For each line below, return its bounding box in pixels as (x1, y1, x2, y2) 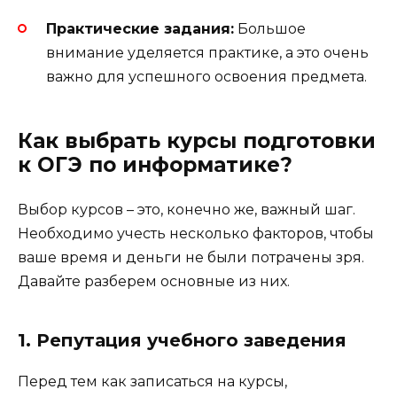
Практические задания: (46, 19, 234, 37)
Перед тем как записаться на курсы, (18, 372, 287, 390)
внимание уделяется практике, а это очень (46, 43, 369, 61)
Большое (234, 19, 306, 37)
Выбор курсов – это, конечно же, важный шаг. (18, 200, 355, 218)
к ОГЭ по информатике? (18, 152, 292, 177)
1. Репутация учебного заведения (18, 329, 346, 351)
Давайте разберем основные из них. (18, 272, 290, 290)
